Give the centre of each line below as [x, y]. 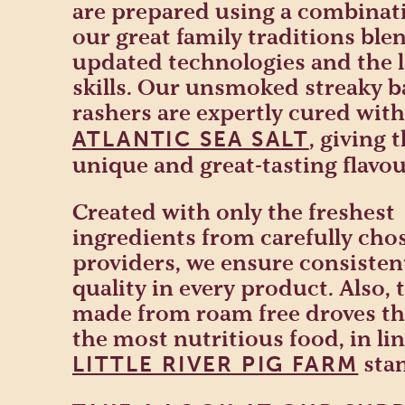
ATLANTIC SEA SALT [191, 139]
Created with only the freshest [234, 212]
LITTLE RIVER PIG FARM [216, 364]
